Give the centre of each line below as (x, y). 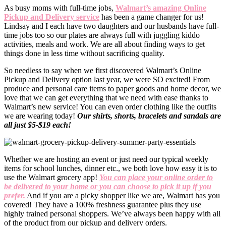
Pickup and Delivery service (52, 17)
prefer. (15, 195)
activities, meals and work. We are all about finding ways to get (104, 44)
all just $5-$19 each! (38, 125)
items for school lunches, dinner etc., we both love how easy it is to (110, 168)
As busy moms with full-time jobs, (60, 8)
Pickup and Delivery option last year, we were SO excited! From (107, 79)
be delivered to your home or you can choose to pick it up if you (108, 186)
